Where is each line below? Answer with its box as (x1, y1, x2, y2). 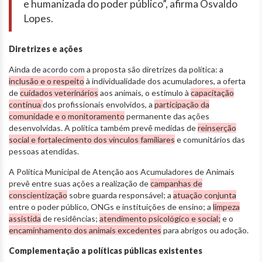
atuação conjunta (173, 190, 236, 201)
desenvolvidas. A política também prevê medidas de (9, 123, 198, 133)
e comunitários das (175, 135, 245, 145)
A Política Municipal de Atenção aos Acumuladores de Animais (9, 167, 235, 177)
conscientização (9, 190, 67, 201)
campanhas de (150, 178, 202, 189)
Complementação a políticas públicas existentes (9, 246, 202, 256)
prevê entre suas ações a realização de (9, 178, 150, 189)
